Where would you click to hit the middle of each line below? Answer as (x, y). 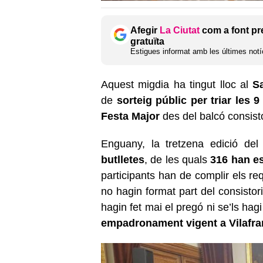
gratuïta (147, 41)
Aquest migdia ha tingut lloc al (177, 84)
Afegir (145, 30)
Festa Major (132, 116)
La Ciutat (180, 30)
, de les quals (176, 159)
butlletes (123, 159)
